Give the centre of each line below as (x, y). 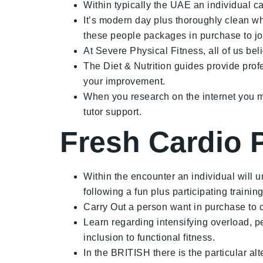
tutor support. (112, 112)
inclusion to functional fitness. (149, 237)
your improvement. (124, 81)
